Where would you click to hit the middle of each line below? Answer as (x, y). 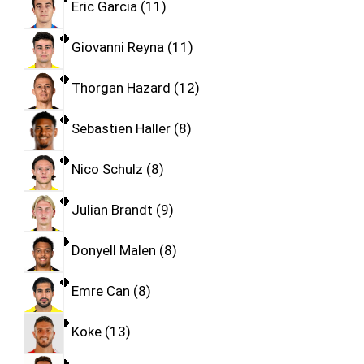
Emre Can (100, 291)
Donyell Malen (113, 251)
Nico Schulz (107, 169)
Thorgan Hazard (121, 88)
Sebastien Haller (121, 129)
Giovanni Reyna (117, 48)
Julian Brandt (112, 210)
